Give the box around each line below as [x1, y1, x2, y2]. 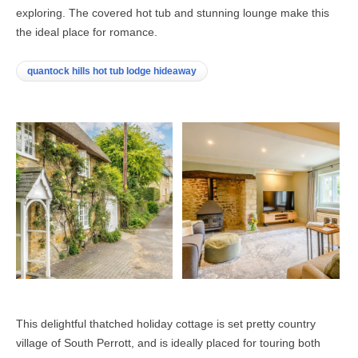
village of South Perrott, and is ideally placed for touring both [16, 336, 320, 349]
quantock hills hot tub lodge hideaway [27, 66, 197, 78]
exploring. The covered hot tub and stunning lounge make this [16, 6, 329, 20]
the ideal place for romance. [16, 26, 157, 39]
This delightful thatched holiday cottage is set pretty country [16, 316, 316, 330]
